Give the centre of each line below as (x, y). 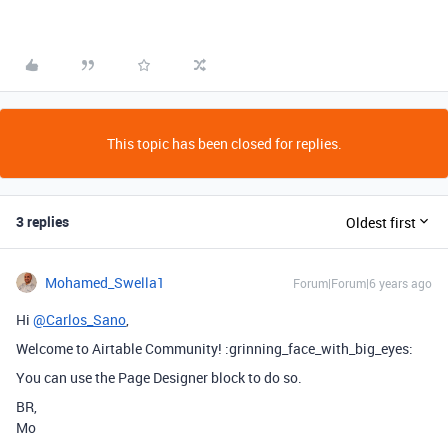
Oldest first (381, 222)
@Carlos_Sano (79, 319)
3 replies (42, 221)
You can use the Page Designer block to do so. (159, 377)
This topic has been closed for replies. (224, 143)
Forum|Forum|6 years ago (362, 283)
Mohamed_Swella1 (105, 282)
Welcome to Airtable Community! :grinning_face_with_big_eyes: (214, 348)
